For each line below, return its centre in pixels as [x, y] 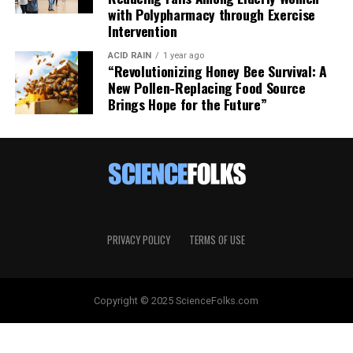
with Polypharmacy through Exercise [211, 14]
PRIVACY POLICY [139, 240]
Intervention [142, 30]
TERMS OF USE [217, 240]
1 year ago [183, 55]
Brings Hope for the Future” [187, 104]
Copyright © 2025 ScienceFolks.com [176, 300]
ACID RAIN [129, 55]
